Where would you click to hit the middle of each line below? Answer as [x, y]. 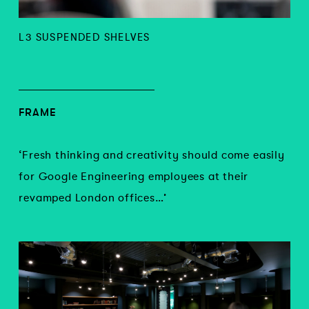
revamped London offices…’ [93, 198]
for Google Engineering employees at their [134, 176]
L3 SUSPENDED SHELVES [84, 37]
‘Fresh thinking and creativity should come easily [152, 155]
